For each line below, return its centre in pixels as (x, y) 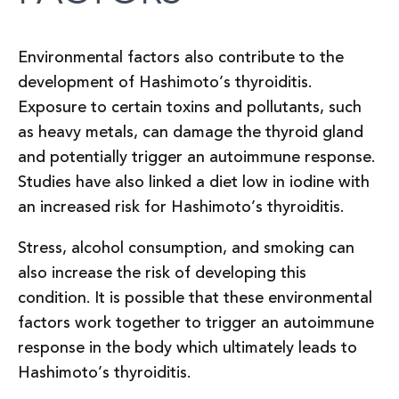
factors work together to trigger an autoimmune (196, 323)
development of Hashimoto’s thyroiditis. (165, 83)
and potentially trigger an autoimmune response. (196, 158)
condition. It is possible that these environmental (195, 298)
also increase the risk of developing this (162, 273)
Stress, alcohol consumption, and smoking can (186, 248)
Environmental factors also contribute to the (181, 58)
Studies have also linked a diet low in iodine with (194, 183)
